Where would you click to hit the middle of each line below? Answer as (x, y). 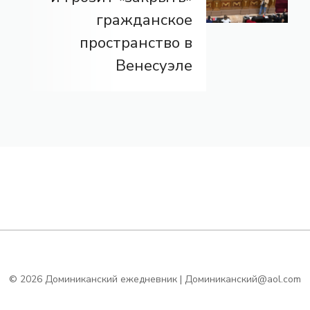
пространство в (136, 43)
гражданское (144, 20)
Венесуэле (154, 65)
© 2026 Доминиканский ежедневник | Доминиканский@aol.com (155, 279)
